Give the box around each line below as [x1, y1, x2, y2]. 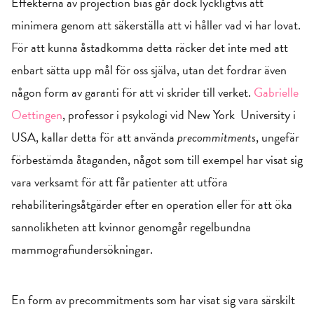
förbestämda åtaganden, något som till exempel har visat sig [11, 150, 303, 169]
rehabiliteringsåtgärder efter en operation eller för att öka [11, 195, 292, 214]
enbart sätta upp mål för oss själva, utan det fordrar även [11, 60, 287, 79]
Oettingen [11, 105, 62, 124]
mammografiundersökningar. [11, 240, 153, 259]
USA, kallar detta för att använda [11, 128, 177, 146]
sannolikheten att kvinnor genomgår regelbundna [11, 217, 251, 236]
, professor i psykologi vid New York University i [62, 105, 296, 124]
